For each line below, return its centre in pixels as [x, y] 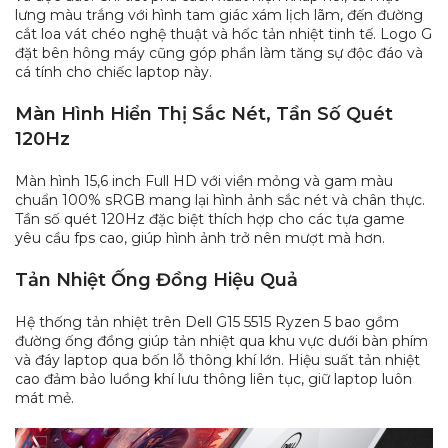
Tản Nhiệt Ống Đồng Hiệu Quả [156, 280]
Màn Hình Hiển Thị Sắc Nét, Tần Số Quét [204, 114]
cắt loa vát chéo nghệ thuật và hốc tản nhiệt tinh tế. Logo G [223, 34]
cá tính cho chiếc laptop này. [113, 72]
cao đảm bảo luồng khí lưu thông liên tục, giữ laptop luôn [213, 379]
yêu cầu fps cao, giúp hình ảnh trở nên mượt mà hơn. [200, 238]
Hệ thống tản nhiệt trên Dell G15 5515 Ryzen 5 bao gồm [207, 322]
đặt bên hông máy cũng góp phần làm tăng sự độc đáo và [219, 53]
